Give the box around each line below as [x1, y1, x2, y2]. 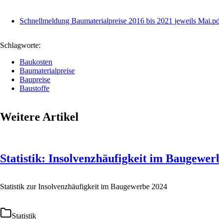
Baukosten [20, 57, 52, 66]
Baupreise [20, 75, 50, 84]
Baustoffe [20, 84, 49, 92]
